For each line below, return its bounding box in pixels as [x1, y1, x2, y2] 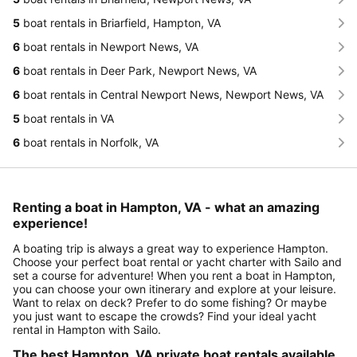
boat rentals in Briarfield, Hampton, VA [20, 16, 221, 30]
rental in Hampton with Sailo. [13, 323, 161, 337]
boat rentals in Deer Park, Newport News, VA [20, 64, 257, 78]
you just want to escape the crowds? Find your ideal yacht [13, 309, 316, 324]
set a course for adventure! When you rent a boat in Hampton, [13, 269, 335, 283]
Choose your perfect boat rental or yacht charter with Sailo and [13, 255, 342, 269]
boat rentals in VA [20, 112, 114, 126]
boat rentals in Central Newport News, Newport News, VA [20, 88, 324, 102]
